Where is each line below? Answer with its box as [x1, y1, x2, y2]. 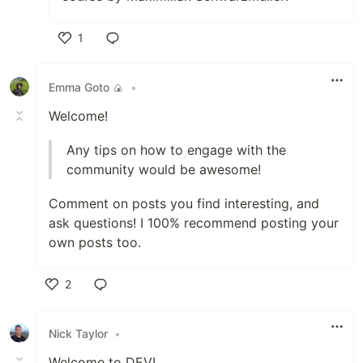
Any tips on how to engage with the [66, 142, 286, 158]
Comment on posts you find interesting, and [49, 195, 319, 211]
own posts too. [49, 234, 141, 250]
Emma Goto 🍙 [49, 79, 124, 94]
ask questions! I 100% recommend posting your [49, 215, 339, 231]
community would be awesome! [66, 161, 261, 177]
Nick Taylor [49, 326, 108, 340]
